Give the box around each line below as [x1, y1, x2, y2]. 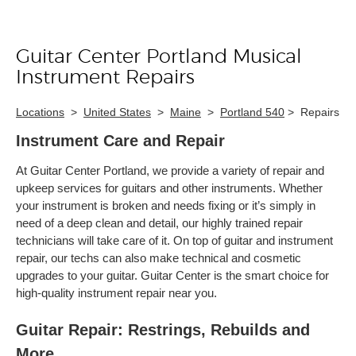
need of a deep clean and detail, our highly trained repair [16, 216, 303, 230]
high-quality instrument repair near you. [16, 286, 217, 300]
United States [83, 106, 151, 118]
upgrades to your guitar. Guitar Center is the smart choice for [16, 269, 329, 282]
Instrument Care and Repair [16, 132, 225, 149]
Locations [16, 106, 64, 118]
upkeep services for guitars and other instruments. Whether [16, 181, 323, 195]
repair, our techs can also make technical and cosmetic [16, 251, 301, 265]
